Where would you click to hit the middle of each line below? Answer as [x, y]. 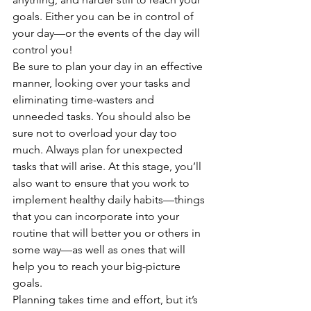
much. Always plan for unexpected [99, 150]
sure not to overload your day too [96, 133]
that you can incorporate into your [97, 216]
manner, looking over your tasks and [103, 83]
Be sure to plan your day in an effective [109, 66]
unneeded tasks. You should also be [103, 116]
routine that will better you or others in [108, 233]
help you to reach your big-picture [98, 266]
